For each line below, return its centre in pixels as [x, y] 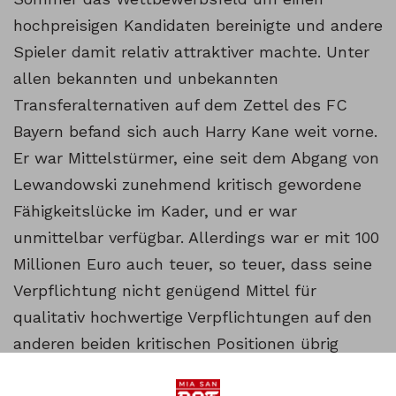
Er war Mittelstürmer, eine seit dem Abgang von [196, 158]
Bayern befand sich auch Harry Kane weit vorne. [195, 132]
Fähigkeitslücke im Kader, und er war [155, 211]
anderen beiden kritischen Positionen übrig [176, 344]
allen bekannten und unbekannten [146, 79]
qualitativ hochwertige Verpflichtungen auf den [193, 317]
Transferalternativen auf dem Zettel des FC [180, 105]
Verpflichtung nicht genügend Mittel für [165, 291]
